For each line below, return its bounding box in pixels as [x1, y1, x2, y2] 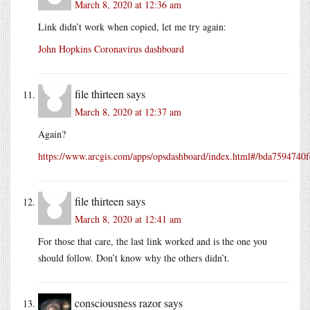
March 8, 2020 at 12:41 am [75, 212, 181, 226]
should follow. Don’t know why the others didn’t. [38, 250, 230, 264]
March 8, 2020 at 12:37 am [75, 104, 181, 118]
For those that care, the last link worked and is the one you [38, 234, 267, 248]
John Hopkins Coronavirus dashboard [38, 42, 184, 55]
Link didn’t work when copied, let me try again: [38, 19, 226, 33]
